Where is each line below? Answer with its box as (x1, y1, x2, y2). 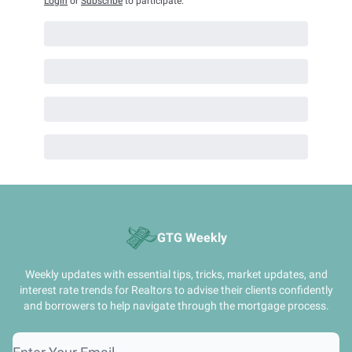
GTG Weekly (156, 230, 227, 245)
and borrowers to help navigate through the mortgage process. (23, 299, 329, 312)
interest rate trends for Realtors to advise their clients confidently (19, 284, 333, 296)
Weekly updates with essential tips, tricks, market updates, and (24, 268, 328, 280)
